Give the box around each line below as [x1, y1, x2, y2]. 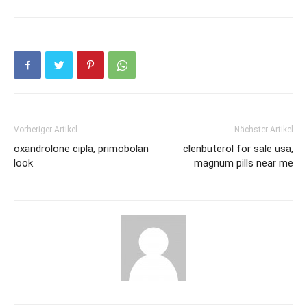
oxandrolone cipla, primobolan [14, 142, 149, 155]
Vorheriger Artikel [14, 124, 77, 134]
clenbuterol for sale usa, [183, 142, 293, 155]
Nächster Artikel [234, 124, 293, 134]
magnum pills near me [194, 156, 293, 169]
